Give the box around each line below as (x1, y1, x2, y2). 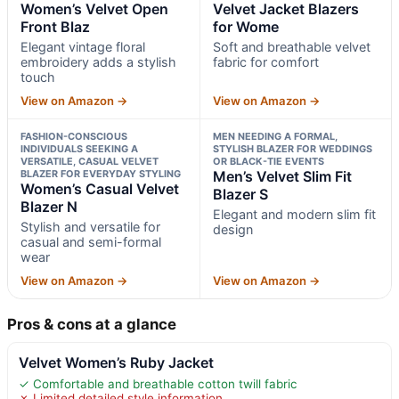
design (212, 221, 253, 237)
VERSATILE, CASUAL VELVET (20, 154, 159, 167)
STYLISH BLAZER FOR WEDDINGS (212, 142, 372, 155)
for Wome (212, 17, 279, 36)
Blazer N (20, 197, 77, 216)
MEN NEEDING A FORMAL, (212, 129, 338, 142)
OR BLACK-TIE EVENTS (212, 154, 324, 167)
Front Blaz (20, 17, 90, 36)
